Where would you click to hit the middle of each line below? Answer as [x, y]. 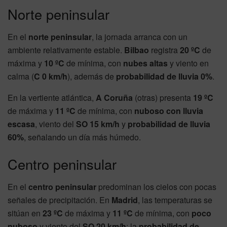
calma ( [21, 76]
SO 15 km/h [98, 124]
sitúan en [25, 213]
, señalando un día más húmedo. [82, 137]
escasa [21, 124]
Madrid [125, 200]
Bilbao [137, 50]
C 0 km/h [51, 76]
